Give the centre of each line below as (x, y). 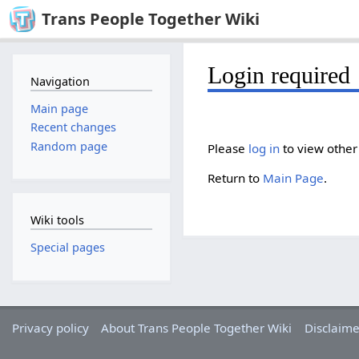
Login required (279, 75)
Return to (236, 177)
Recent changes (73, 127)
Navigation (60, 81)
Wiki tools (57, 220)
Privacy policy (51, 328)
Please (228, 148)
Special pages (67, 248)
